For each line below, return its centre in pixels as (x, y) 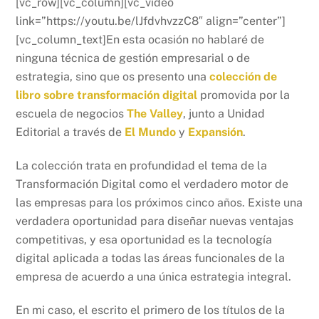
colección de (244, 77)
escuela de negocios (70, 114)
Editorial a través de (70, 132)
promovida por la (244, 95)
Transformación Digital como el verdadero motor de (152, 184)
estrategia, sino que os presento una (113, 77)
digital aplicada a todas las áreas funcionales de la (151, 258)
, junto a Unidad (224, 114)
